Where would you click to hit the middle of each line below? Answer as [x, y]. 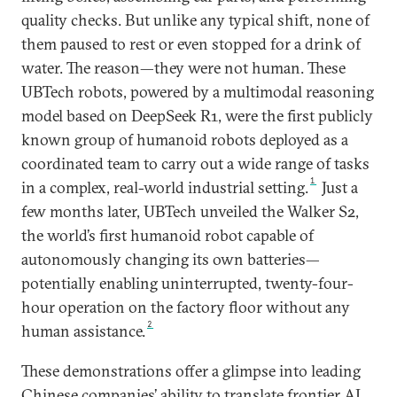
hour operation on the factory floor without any [186, 307]
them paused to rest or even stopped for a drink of [191, 44]
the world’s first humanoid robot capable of [167, 235]
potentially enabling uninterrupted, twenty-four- [187, 283]
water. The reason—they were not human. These [183, 68]
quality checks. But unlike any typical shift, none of [195, 20]
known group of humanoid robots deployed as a [185, 140]
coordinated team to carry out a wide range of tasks [195, 163]
